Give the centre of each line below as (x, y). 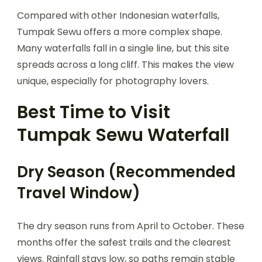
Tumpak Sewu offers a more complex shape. (120, 32)
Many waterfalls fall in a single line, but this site (123, 48)
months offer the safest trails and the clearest (124, 242)
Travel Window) (79, 193)
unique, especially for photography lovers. (113, 81)
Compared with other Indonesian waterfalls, (118, 15)
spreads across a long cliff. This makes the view (125, 64)
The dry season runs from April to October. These (131, 226)
